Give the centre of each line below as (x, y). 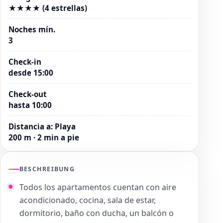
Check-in (25, 61)
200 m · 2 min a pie (44, 137)
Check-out (28, 94)
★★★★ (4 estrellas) (48, 8)
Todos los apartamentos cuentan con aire (98, 187)
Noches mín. (32, 29)
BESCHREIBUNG (47, 169)
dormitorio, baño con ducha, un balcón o (97, 213)
